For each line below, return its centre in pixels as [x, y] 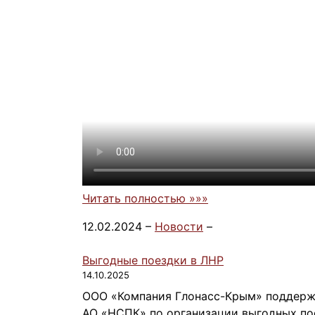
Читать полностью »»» [145, 198]
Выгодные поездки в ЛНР [153, 260]
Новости [179, 226]
